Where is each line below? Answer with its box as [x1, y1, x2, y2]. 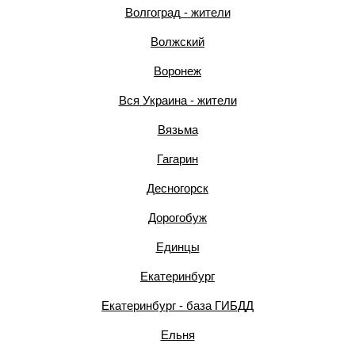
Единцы [155, 240, 200, 254]
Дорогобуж [148, 211, 207, 224]
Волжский [151, 35, 204, 48]
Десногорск [147, 181, 208, 195]
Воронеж [154, 64, 201, 78]
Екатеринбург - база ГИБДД [101, 299, 254, 312]
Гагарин [157, 152, 198, 166]
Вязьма [157, 123, 198, 136]
